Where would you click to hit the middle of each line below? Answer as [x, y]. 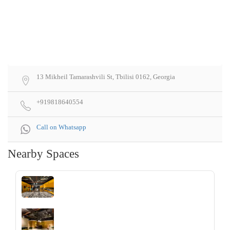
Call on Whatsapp [61, 127]
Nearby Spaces [43, 154]
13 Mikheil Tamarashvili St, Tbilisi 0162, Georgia [106, 77]
